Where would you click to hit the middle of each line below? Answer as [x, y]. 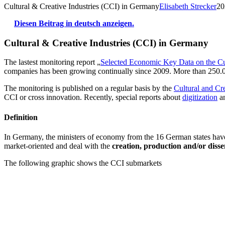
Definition [21, 117]
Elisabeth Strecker [188, 6]
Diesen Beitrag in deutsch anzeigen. [74, 23]
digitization [200, 97]
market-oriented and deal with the [58, 146]
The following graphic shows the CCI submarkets [83, 163]
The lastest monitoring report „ [52, 62]
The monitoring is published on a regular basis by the [89, 88]
